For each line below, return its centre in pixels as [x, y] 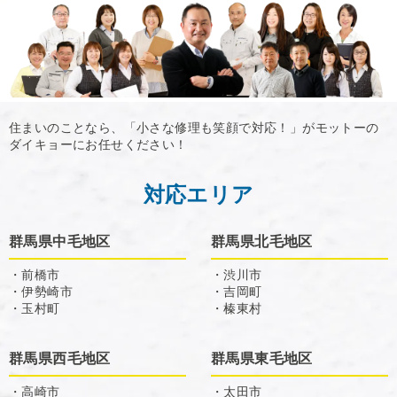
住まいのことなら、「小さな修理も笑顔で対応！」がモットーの [194, 128]
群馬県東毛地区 [262, 359]
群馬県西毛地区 [60, 359]
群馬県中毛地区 [60, 242]
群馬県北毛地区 [262, 242]
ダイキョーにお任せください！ [98, 145]
